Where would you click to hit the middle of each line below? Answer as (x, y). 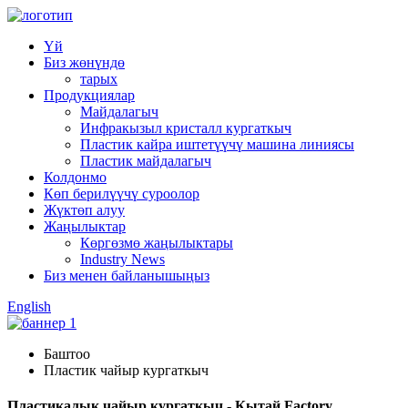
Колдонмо (75, 177)
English (29, 306)
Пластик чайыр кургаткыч (126, 370)
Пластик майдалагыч (146, 161)
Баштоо (67, 354)
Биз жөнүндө (84, 62)
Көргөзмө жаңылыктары (157, 243)
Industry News (122, 259)
